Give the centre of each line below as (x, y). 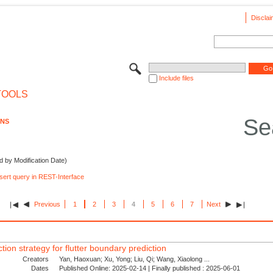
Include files (176, 78)
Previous (48, 204)
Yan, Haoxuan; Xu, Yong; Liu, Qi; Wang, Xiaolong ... (135, 259)
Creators (36, 259)
